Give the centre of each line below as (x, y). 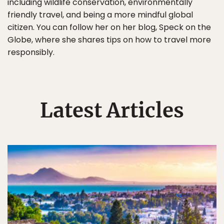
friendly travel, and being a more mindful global (100, 15)
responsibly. (31, 52)
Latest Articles (112, 110)
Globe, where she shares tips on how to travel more (109, 40)
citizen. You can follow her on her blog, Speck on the (109, 27)
